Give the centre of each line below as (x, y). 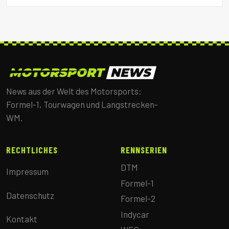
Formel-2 (138, 199)
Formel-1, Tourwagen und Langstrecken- (82, 105)
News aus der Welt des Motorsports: (74, 91)
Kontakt (22, 219)
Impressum (27, 171)
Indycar (135, 214)
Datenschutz (30, 195)
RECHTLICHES (32, 150)
